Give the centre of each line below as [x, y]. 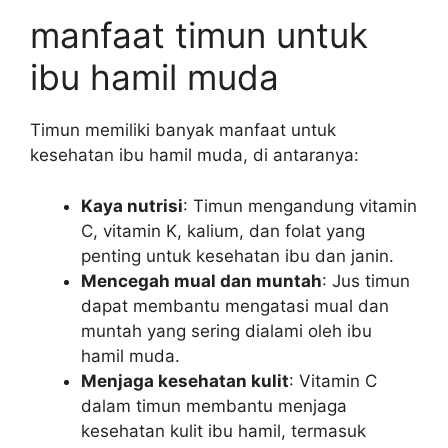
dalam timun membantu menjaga [214, 405]
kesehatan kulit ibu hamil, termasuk [223, 430]
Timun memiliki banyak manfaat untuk [183, 130]
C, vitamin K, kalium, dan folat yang [223, 230]
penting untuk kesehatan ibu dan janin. [237, 255]
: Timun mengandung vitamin [300, 205]
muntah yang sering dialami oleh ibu [226, 330]
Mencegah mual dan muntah [201, 280]
